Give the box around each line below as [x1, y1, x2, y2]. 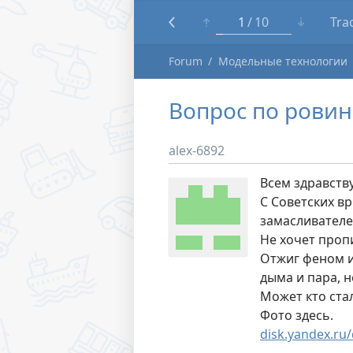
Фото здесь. [260, 307, 333, 324]
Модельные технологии [218, 54, 348, 69]
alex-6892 [169, 142, 225, 159]
